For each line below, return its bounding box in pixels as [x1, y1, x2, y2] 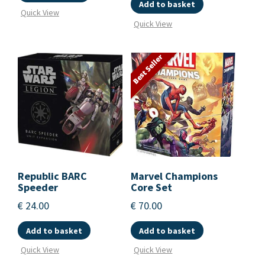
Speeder [18, 180, 58, 195]
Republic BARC [18, 169, 87, 183]
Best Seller [131, 51, 166, 86]
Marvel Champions [131, 169, 218, 183]
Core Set [131, 180, 173, 195]
